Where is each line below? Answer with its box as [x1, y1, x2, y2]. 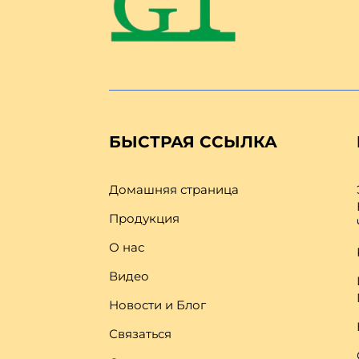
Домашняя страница [108, 182, 239, 198]
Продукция [108, 211, 179, 227]
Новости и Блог [108, 297, 206, 313]
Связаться [108, 326, 171, 342]
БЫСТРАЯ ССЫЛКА [108, 132, 277, 152]
